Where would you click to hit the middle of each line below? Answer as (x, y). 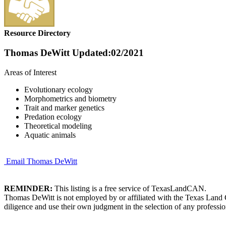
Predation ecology (53, 117)
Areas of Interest (30, 72)
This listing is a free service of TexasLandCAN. (129, 188)
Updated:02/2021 (107, 53)
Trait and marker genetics (64, 107)
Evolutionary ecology (59, 89)
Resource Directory (37, 33)
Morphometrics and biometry (70, 98)
